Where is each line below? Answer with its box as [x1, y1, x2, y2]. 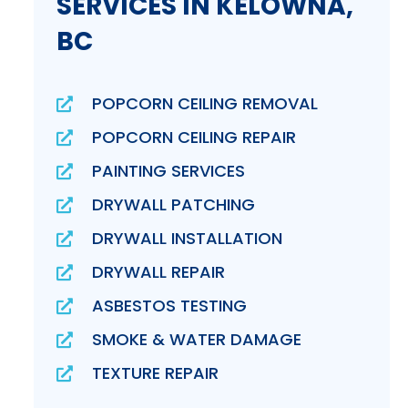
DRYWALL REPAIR [92, 260, 226, 284]
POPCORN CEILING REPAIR [92, 126, 297, 149]
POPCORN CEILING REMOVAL [92, 92, 319, 116]
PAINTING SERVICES [92, 159, 246, 183]
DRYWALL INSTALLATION [92, 227, 283, 250]
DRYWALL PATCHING [92, 193, 256, 217]
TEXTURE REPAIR [92, 362, 219, 385]
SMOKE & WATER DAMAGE [92, 328, 302, 352]
